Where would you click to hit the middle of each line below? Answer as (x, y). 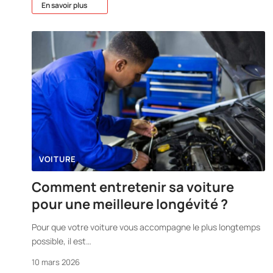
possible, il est (59, 241)
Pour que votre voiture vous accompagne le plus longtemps (146, 227)
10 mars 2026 (56, 262)
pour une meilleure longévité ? (130, 204)
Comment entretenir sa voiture (133, 187)
